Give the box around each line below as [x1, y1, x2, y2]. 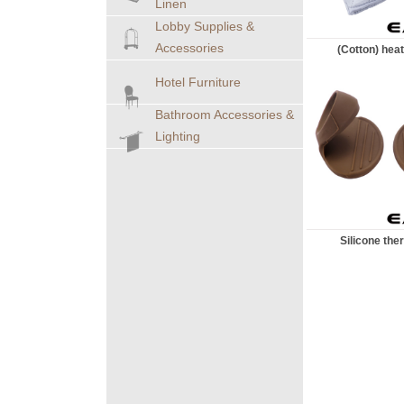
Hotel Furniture [155, 75, 241, 89]
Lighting [155, 129, 200, 143]
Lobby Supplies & [155, 19, 254, 33]
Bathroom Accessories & [155, 107, 294, 122]
